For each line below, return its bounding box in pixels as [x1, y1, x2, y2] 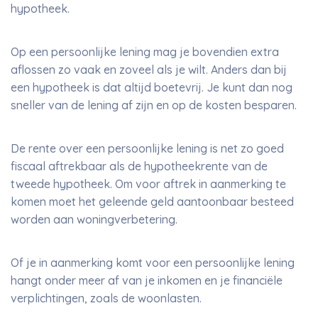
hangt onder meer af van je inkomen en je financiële [11, 273, 283, 287]
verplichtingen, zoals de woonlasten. [11, 291, 202, 305]
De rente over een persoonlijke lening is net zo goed [11, 141, 284, 155]
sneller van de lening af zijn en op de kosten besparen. [11, 98, 297, 112]
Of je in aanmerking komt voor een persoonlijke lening [11, 256, 295, 270]
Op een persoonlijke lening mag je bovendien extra [11, 45, 279, 59]
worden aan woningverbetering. [11, 212, 180, 226]
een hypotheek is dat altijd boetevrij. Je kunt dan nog [11, 80, 292, 94]
